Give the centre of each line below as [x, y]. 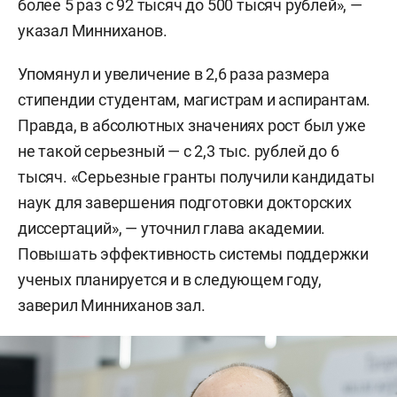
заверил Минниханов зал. [112, 305]
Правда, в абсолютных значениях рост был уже [192, 125]
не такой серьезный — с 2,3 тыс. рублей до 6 [179, 151]
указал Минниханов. [93, 30]
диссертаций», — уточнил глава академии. [172, 228]
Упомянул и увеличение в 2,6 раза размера [174, 74]
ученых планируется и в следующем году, [170, 279]
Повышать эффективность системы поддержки [193, 253]
